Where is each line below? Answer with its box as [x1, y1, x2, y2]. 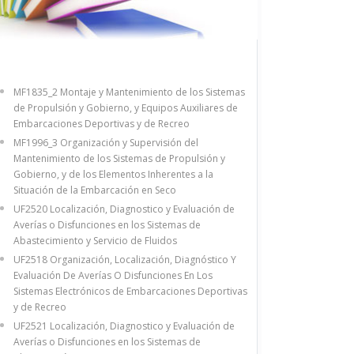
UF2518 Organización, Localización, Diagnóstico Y [13, 252, 236, 266]
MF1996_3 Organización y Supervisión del [13, 135, 198, 149]
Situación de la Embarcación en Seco [13, 183, 176, 197]
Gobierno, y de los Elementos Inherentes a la [13, 167, 213, 181]
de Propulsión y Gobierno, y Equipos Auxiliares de [13, 100, 238, 115]
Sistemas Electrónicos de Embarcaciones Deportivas [13, 284, 247, 298]
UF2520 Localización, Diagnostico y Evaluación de [13, 201, 235, 216]
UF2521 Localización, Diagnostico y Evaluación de [13, 318, 235, 333]
